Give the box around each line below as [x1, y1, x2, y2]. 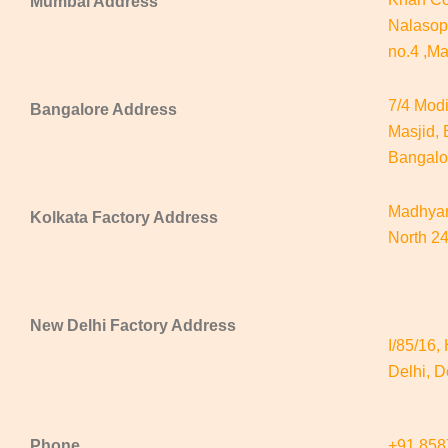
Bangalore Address [30, 101, 177, 118]
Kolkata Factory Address [30, 209, 218, 226]
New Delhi [30, 317, 106, 334]
